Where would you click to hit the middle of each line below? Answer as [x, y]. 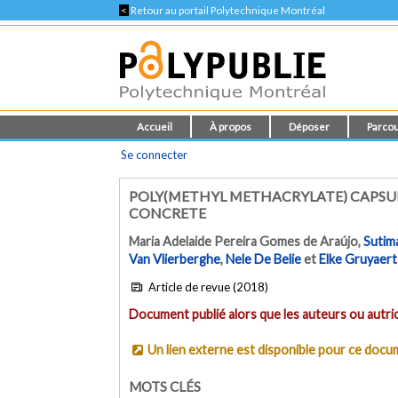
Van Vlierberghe [175, 259]
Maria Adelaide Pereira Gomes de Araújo [244, 242]
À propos [231, 127]
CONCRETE [168, 213]
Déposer [310, 127]
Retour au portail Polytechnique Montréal [227, 10]
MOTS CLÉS [165, 386]
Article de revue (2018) [207, 287]
